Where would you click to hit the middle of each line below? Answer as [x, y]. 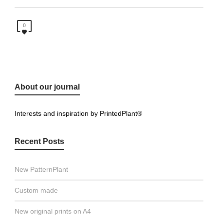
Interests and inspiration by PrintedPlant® [78, 113]
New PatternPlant [41, 169]
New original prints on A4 [53, 211]
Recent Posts [39, 141]
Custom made [36, 190]
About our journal [47, 87]
